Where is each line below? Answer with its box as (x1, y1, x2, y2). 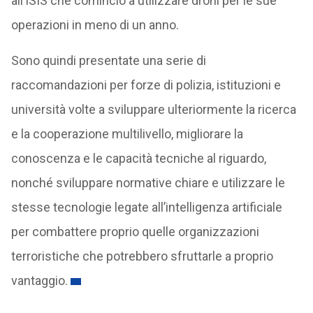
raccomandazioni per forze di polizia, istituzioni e (10, 78, 281, 92)
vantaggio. (10, 273, 68, 288)
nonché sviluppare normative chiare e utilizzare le (10, 175, 285, 190)
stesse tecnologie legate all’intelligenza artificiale (10, 200, 282, 214)
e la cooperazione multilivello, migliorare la (10, 126, 243, 141)
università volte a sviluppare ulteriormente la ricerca (10, 102, 296, 117)
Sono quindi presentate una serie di (10, 53, 206, 68)
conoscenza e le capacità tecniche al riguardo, (10, 151, 266, 166)
